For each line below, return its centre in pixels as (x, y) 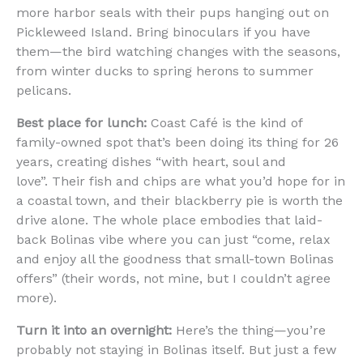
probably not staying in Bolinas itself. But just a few (176, 349)
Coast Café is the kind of (224, 122)
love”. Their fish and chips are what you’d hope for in (181, 181)
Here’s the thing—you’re (249, 330)
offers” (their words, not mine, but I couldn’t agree (173, 278)
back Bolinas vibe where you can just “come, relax (173, 239)
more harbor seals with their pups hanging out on (173, 12)
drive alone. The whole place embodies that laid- (169, 220)
